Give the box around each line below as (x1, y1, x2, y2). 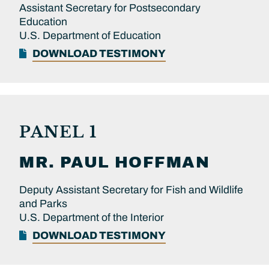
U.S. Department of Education (19, 29, 161, 41)
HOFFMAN (114, 153, 210, 171)
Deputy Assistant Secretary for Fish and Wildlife (19, 184, 243, 196)
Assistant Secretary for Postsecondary (19, 2, 201, 14)
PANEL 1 (19, 121, 97, 142)
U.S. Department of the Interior (19, 211, 164, 223)
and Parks (19, 198, 67, 210)
